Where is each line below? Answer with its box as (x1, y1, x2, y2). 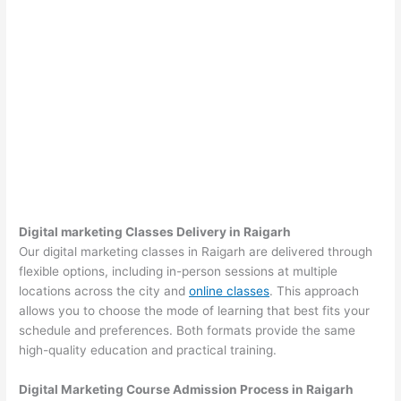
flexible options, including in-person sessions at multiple (19, 264, 338, 279)
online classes (189, 284, 270, 299)
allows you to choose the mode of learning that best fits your (19, 303, 371, 319)
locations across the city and (19, 284, 190, 299)
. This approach (269, 284, 360, 299)
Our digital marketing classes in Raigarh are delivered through (19, 244, 373, 260)
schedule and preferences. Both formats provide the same (19, 323, 356, 338)
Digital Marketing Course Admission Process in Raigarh (19, 382, 354, 397)
